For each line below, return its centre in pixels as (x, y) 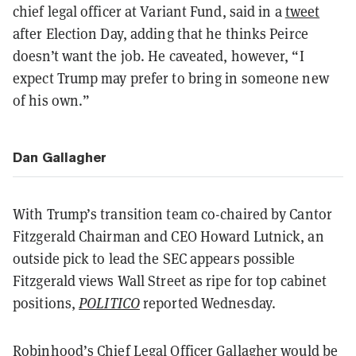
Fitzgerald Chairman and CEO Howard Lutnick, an (168, 236)
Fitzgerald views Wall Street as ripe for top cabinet (170, 280)
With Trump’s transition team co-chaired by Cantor (172, 213)
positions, (46, 302)
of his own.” (52, 100)
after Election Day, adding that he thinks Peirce (161, 33)
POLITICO (109, 302)
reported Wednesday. (207, 302)
